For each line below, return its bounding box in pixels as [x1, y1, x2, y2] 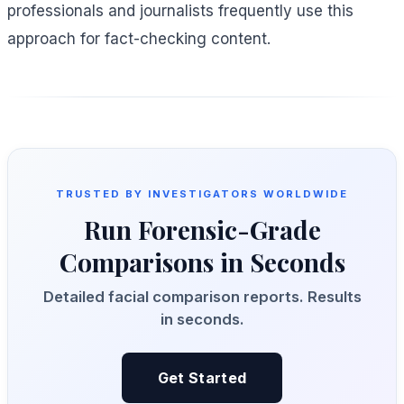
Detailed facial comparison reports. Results [42, 288, 362, 307]
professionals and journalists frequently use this [7, 2, 353, 21]
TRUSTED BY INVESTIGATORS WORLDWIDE [55, 188, 349, 201]
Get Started [157, 369, 247, 388]
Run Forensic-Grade [83, 213, 321, 247]
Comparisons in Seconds [59, 245, 345, 280]
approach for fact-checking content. [7, 30, 271, 49]
